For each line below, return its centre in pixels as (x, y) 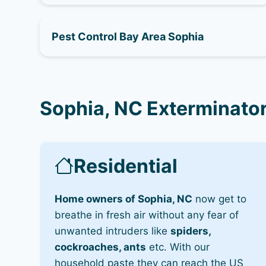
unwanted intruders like (113, 231)
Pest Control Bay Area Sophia (128, 36)
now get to (220, 199)
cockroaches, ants (101, 247)
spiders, (191, 231)
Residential (126, 166)
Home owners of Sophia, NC (124, 199)
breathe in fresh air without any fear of (147, 215)
